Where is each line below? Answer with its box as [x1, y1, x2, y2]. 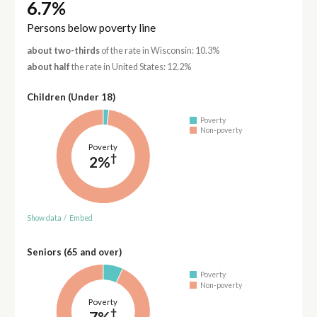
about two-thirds [26, 45, 100, 56]
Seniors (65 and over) [26, 246, 122, 258]
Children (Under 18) [26, 91, 115, 103]
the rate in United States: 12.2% [69, 62, 191, 73]
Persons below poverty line [26, 21, 156, 34]
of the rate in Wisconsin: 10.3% [99, 45, 219, 56]
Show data [26, 213, 62, 222]
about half [26, 62, 70, 73]
